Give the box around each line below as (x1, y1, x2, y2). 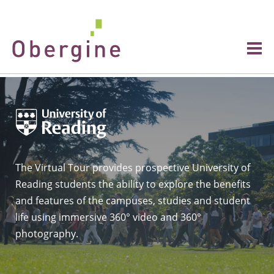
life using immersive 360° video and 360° (15, 210, 201, 224)
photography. (15, 227, 78, 240)
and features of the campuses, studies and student (15, 194, 250, 207)
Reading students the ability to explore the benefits (15, 177, 251, 191)
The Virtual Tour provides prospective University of (15, 161, 250, 174)
